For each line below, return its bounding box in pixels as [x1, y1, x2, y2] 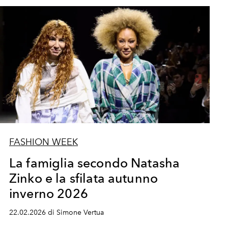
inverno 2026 [9, 186, 88, 201]
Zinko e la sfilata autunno [9, 170, 158, 186]
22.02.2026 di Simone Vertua [9, 208, 104, 217]
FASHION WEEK [9, 136, 78, 148]
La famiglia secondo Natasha [9, 155, 180, 170]
